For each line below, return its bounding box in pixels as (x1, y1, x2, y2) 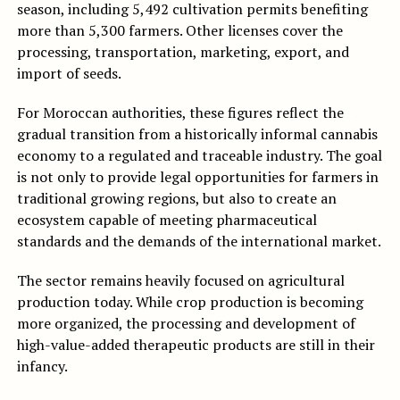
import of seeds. (16, 63, 121, 84)
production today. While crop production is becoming (16, 292, 363, 312)
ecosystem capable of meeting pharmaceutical (16, 210, 317, 230)
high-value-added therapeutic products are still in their (16, 335, 375, 355)
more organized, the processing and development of (16, 313, 355, 334)
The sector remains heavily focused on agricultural (16, 271, 345, 291)
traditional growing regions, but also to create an (16, 188, 337, 209)
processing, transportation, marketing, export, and (16, 42, 349, 62)
